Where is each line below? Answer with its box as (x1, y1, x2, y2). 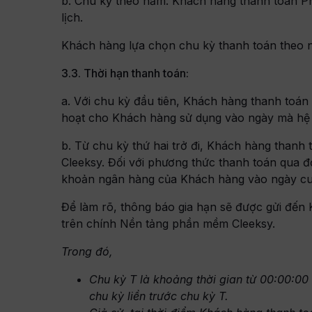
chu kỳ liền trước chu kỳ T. (89, 288, 229, 303)
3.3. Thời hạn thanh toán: (61, 65, 189, 80)
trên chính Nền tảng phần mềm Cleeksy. (61, 216, 276, 231)
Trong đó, (61, 244, 114, 258)
